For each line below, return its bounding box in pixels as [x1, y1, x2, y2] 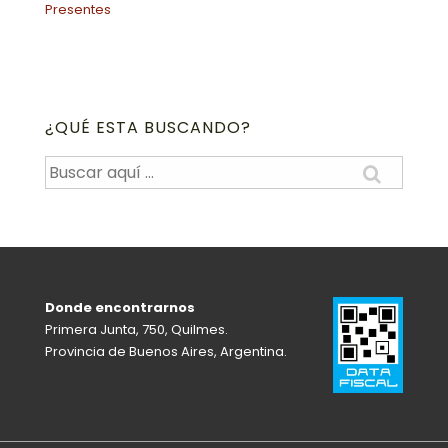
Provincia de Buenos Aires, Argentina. [45, 342, 287, 362]
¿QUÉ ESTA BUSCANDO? [45, 115, 251, 139]
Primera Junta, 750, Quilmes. [45, 320, 228, 340]
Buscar [44, 156, 89, 176]
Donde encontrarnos [45, 298, 195, 318]
